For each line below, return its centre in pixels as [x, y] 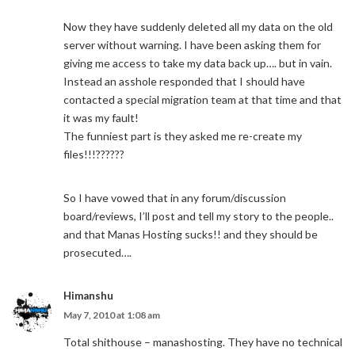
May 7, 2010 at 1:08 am [112, 315]
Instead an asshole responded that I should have [184, 81]
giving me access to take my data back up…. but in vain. [198, 63]
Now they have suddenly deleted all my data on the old [198, 27]
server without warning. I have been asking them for [192, 45]
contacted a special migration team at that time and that [202, 99]
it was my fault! [101, 118]
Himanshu [88, 296]
